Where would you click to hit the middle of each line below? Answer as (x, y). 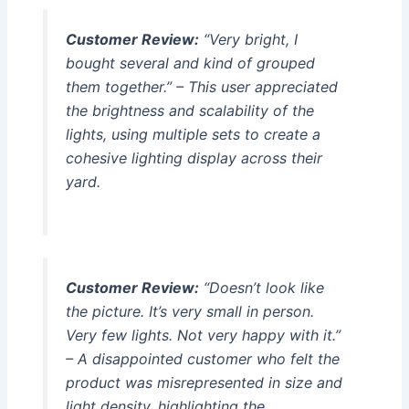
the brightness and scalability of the (189, 110)
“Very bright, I (248, 39)
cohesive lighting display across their (194, 157)
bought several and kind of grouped (190, 63)
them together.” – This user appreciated (201, 86)
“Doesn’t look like (261, 287)
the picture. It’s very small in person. (189, 311)
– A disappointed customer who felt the (202, 358)
